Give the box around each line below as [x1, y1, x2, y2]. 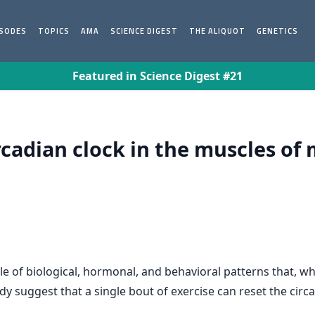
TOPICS [38, 25, 70, 37]
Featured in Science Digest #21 [72, 68, 243, 84]
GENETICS [257, 25, 299, 37]
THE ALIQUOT [189, 25, 246, 37]
